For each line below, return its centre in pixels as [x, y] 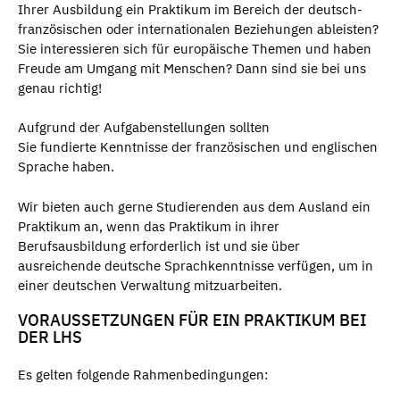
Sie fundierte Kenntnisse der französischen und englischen [198, 147]
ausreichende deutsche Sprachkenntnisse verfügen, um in [196, 265]
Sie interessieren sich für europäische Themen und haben [195, 48]
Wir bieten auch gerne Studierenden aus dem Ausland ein [194, 206]
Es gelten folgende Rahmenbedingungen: [143, 375]
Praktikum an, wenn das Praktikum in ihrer [149, 226]
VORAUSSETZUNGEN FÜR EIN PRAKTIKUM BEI [192, 320]
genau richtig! [60, 87]
